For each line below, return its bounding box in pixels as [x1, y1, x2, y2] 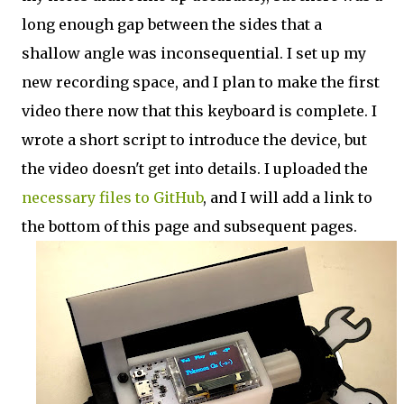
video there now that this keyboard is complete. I [22, 102, 377, 120]
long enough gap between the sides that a [22, 15, 322, 33]
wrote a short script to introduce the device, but [22, 131, 367, 149]
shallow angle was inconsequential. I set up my [22, 44, 366, 62]
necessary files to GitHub [22, 188, 203, 207]
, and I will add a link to [203, 188, 372, 207]
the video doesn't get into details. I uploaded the [22, 160, 368, 178]
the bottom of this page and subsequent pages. [22, 217, 357, 235]
